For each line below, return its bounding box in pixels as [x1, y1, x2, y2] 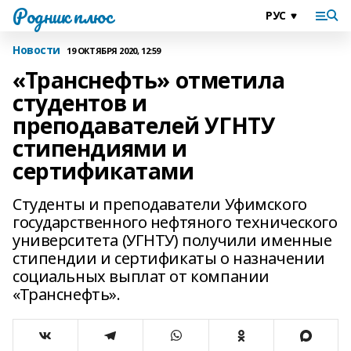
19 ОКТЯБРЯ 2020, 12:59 [67, 44, 161, 56]
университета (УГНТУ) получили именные [13, 230, 332, 251]
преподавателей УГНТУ [13, 110, 276, 140]
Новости [13, 42, 61, 57]
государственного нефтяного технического [13, 212, 338, 233]
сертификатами [13, 156, 194, 186]
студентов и [13, 88, 147, 118]
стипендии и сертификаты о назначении [13, 248, 325, 269]
